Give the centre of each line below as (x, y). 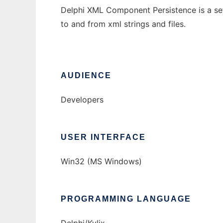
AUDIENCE (86, 76)
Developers (82, 100)
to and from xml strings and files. (123, 24)
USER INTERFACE (103, 137)
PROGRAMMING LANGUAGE (126, 199)
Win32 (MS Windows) (101, 162)
